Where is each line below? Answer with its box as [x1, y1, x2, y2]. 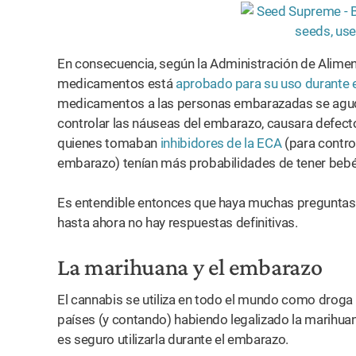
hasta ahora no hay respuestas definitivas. [57, 215, 298, 230]
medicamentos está [57, 75, 176, 91]
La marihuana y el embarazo [57, 253, 323, 280]
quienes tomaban [57, 135, 161, 151]
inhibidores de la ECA [160, 135, 282, 151]
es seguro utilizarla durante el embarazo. [57, 331, 289, 347]
